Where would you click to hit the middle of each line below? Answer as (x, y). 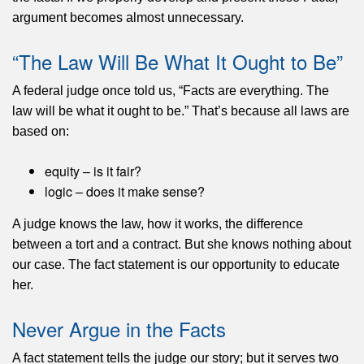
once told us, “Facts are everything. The (214, 91)
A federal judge (56, 91)
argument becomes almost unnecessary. (128, 18)
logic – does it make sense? (125, 192)
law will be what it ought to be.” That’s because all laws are (181, 111)
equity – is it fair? (93, 171)
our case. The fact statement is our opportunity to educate (176, 265)
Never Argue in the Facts (119, 329)
